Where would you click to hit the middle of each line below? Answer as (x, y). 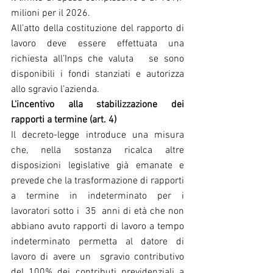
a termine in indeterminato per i (97, 196)
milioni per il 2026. (51, 13)
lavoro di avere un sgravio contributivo (97, 257)
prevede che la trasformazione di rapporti (97, 181)
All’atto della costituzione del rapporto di (97, 28)
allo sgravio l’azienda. (55, 89)
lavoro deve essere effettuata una (97, 44)
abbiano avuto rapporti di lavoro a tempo (97, 226)
